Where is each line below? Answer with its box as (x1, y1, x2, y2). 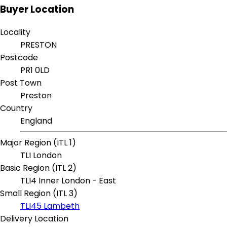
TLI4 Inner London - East (20, 175, 116, 187)
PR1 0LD (20, 64, 50, 77)
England (20, 115, 52, 127)
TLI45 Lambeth (20, 200, 80, 212)
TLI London (20, 149, 62, 162)
